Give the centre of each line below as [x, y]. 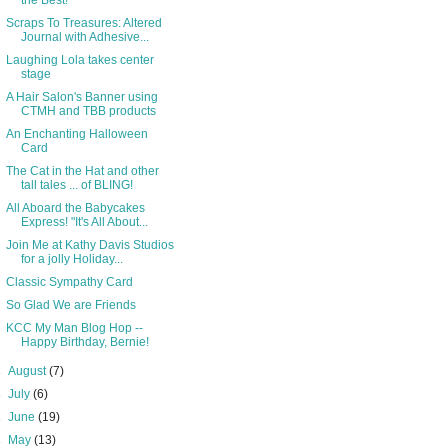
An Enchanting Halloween [76, 134]
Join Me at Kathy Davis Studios [89, 245]
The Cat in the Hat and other [82, 171]
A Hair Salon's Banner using [81, 97]
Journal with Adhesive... [84, 37]
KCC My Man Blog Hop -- [74, 328]
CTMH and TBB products [88, 111]
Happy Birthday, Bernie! [84, 342]
